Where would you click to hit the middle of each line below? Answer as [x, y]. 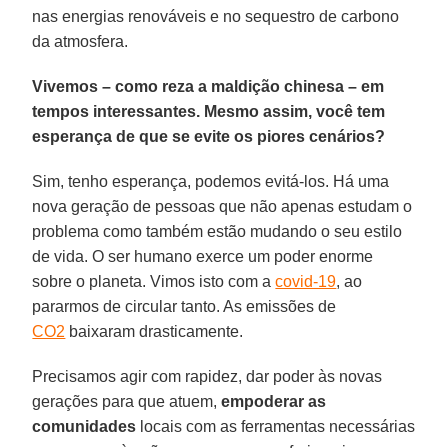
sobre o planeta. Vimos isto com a [154, 281]
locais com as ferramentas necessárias [276, 426]
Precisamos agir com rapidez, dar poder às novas [207, 376]
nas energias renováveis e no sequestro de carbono [216, 16]
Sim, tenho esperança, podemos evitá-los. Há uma [211, 181]
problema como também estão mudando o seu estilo [217, 231]
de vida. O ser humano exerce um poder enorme [203, 256]
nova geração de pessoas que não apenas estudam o [222, 206]
